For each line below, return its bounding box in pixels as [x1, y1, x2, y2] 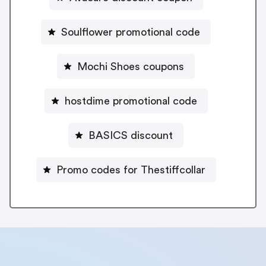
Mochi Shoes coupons [77, 61, 184, 72]
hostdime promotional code [64, 95, 197, 106]
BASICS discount [88, 129, 173, 141]
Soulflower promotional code [61, 26, 200, 37]
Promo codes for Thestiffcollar [56, 164, 205, 175]
